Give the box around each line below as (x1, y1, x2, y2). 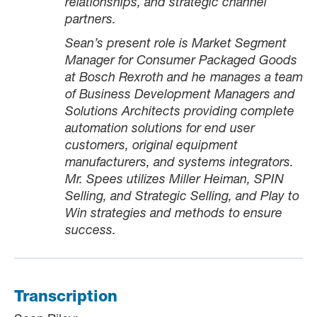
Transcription (14, 290, 117, 306)
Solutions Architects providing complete (65, 106, 294, 120)
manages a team (210, 72, 303, 86)
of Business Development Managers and (65, 89, 295, 103)
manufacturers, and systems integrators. (65, 157, 297, 171)
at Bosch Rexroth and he (65, 72, 206, 86)
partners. (65, 14, 123, 28)
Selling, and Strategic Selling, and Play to (65, 191, 299, 204)
